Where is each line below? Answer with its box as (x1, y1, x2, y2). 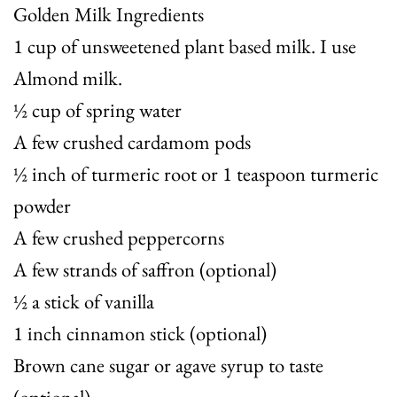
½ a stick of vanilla (13, 288, 154, 315)
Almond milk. (13, 65, 122, 92)
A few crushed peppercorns (13, 224, 224, 252)
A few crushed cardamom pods (13, 128, 251, 156)
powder (13, 192, 71, 220)
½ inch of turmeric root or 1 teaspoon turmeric (13, 160, 378, 188)
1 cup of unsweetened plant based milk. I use (13, 33, 356, 60)
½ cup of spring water (13, 97, 182, 124)
